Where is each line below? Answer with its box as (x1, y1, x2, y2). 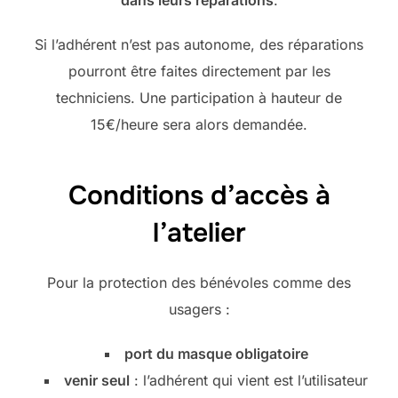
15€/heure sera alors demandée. (91, 115, 307, 134)
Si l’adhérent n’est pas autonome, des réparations (35, 36, 363, 54)
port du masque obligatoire (123, 344, 308, 362)
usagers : (168, 299, 230, 318)
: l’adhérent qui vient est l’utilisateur (130, 370, 368, 389)
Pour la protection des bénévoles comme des (47, 273, 351, 291)
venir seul (64, 370, 130, 389)
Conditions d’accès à (68, 178, 330, 212)
